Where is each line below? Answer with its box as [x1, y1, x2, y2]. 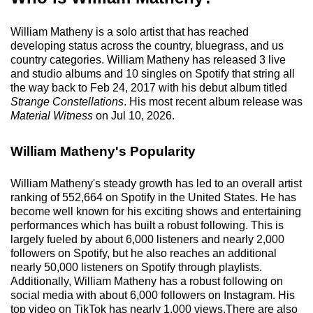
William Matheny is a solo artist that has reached [10, 25, 249, 38]
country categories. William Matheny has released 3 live [10, 53, 286, 66]
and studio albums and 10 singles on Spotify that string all [10, 67, 295, 80]
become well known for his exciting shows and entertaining [10, 205, 301, 217]
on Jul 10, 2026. [93, 109, 175, 122]
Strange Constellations [10, 95, 124, 108]
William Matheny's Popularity [10, 143, 196, 159]
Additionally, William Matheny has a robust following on [10, 275, 283, 287]
